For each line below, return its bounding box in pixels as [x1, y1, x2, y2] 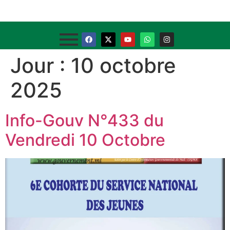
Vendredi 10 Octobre [5, 130, 165, 150]
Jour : [10, 53, 71, 78]
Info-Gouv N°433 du [5, 110, 164, 130]
